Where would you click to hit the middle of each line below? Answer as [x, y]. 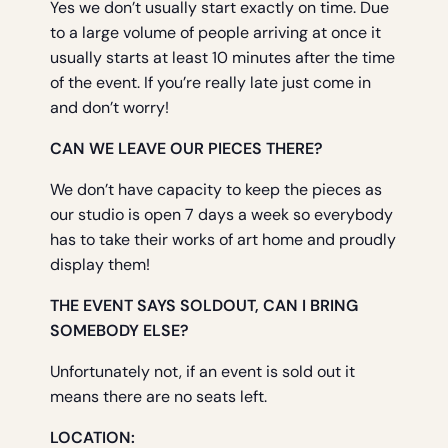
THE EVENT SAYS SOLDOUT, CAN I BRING [204, 306]
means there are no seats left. [158, 397]
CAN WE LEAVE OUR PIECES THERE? [186, 149]
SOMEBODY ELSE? [119, 331]
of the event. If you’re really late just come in [210, 83]
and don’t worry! [109, 108]
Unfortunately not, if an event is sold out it [202, 372]
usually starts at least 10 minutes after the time [222, 58]
